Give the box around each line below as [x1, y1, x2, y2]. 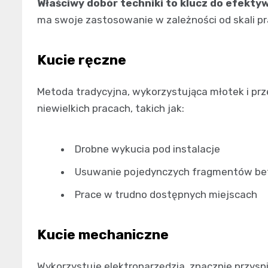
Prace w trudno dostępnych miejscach [75, 188, 257, 200]
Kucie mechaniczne [37, 226, 169, 243]
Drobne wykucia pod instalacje [75, 142, 220, 155]
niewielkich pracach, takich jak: [37, 102, 184, 114]
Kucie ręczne [37, 51, 126, 68]
